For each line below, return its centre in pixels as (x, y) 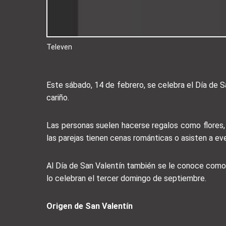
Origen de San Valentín (90, 206)
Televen (59, 47)
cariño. (58, 97)
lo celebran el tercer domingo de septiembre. (126, 178)
